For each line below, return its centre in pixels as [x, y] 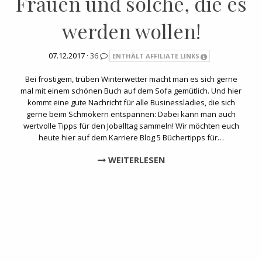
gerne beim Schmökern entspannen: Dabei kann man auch [131, 114]
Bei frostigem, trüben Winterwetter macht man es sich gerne [131, 79]
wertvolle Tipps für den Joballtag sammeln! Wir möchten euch [131, 126]
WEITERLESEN [135, 160]
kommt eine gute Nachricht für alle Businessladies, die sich [131, 103]
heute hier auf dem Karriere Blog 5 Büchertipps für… [131, 138]
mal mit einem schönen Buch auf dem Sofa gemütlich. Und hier [131, 91]
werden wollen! [131, 31]
